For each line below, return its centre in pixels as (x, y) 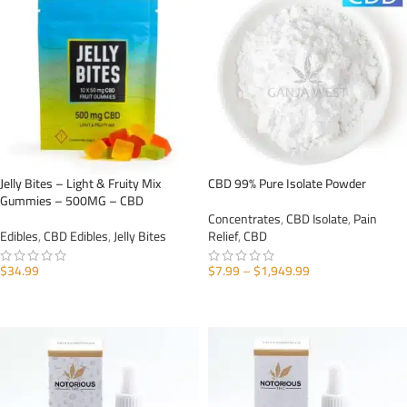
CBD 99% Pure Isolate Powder (287, 184)
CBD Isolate (317, 219)
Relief (223, 236)
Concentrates (244, 219)
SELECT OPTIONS (263, 299)
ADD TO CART (45, 299)
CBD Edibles (76, 236)
